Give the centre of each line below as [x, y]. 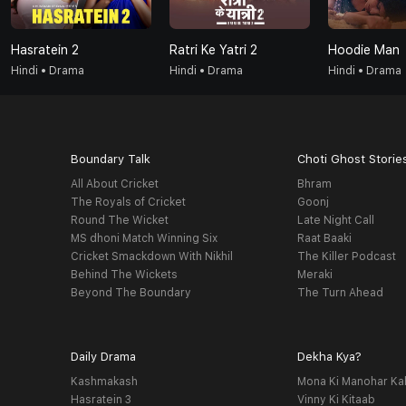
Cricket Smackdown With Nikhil [151, 257]
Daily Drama [103, 357]
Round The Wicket [119, 221]
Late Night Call [336, 221]
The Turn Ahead [341, 293]
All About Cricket [114, 184]
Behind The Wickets [124, 275]
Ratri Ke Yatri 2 [213, 50]
